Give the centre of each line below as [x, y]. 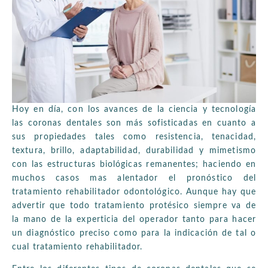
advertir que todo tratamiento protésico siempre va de [134, 205]
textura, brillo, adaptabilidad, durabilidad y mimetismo [134, 150]
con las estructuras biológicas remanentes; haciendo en [134, 164]
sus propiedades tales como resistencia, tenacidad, [134, 137]
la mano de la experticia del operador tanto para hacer [134, 219]
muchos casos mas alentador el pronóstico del [134, 178]
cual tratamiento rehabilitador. [77, 247]
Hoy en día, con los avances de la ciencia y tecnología [134, 109]
